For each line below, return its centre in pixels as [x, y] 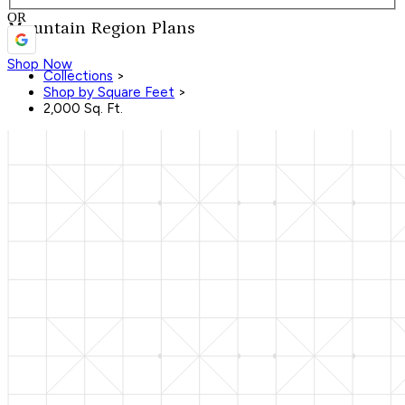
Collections [78, 76]
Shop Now [40, 64]
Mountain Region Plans [101, 28]
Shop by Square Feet [109, 93]
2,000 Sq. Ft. [83, 109]
